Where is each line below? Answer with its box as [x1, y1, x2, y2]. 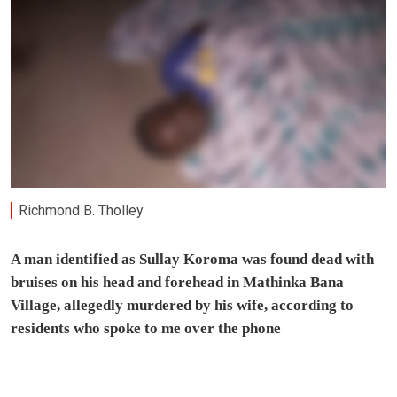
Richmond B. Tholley [19, 201, 144, 219]
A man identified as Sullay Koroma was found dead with [11, 251, 374, 269]
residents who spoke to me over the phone [11, 320, 281, 338]
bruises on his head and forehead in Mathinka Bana [11, 274, 344, 292]
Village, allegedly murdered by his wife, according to [11, 297, 354, 315]
